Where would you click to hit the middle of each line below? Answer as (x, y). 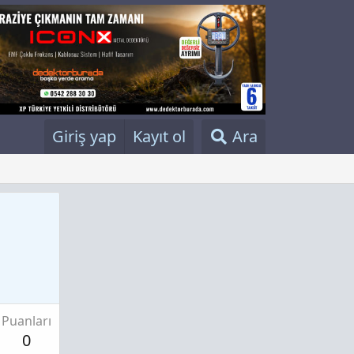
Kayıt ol (159, 137)
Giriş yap (84, 137)
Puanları (26, 320)
